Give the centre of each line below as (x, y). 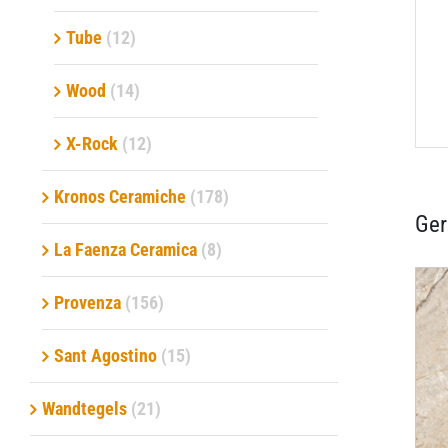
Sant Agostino (105, 355)
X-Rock (92, 143)
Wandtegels (84, 408)
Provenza (87, 302)
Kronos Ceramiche (120, 196)
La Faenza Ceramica (125, 249)
